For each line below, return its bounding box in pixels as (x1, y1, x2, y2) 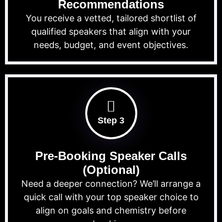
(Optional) (82, 163, 140, 177)
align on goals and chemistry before (36, 205, 186, 216)
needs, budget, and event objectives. (34, 40, 188, 51)
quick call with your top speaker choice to (23, 192, 199, 203)
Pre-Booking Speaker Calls (35, 149, 187, 163)
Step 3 (98, 115, 124, 126)
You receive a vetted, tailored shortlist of (25, 13, 197, 24)
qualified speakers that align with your (31, 26, 191, 37)
